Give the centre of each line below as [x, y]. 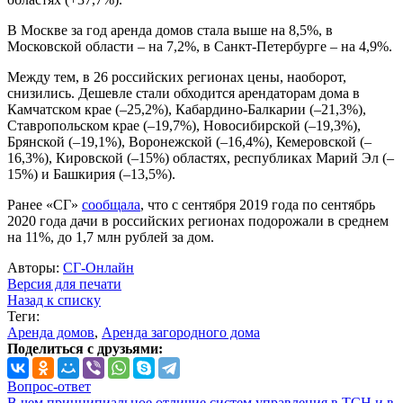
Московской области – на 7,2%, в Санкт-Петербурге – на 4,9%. [200, 47]
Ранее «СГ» [45, 205]
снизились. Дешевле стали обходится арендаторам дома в [184, 94]
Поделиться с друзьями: [85, 349]
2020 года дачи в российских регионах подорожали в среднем [198, 221]
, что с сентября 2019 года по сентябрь [258, 205]
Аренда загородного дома [181, 333]
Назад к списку [54, 300]
